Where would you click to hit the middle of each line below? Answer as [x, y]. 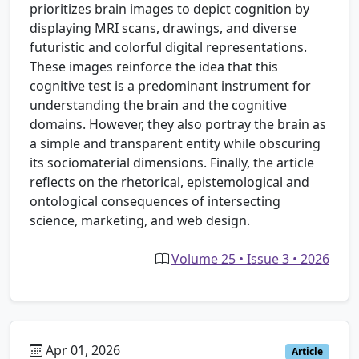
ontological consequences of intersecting [155, 202]
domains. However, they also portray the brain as [178, 125]
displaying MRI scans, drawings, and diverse [163, 28]
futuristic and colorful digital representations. [168, 48]
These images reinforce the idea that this [154, 67]
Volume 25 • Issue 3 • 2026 [250, 259]
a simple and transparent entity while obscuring [175, 144]
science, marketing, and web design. [140, 221]
